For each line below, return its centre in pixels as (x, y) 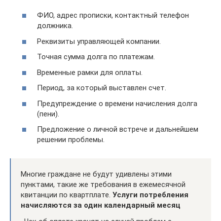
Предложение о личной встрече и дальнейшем (118, 129)
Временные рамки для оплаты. (90, 72)
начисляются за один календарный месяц (101, 205)
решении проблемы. (71, 140)
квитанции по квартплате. (67, 195)
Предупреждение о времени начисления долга (117, 103)
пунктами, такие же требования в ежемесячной (103, 184)
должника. (55, 26)
